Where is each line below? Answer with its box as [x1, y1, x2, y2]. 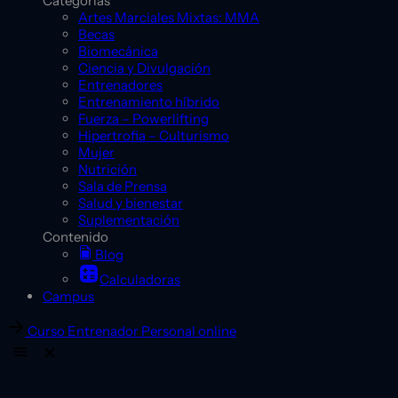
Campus [43, 288, 94, 306]
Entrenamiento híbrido [78, 93, 219, 111]
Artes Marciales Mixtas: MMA [78, 9, 259, 27]
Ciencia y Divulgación [78, 60, 211, 77]
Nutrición [78, 161, 137, 179]
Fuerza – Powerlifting [78, 110, 209, 128]
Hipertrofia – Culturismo [78, 127, 229, 145]
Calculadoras [99, 271, 180, 289]
